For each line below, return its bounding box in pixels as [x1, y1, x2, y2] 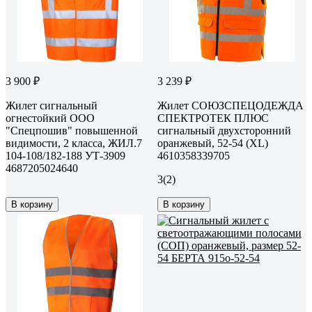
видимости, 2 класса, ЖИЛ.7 [6, 136, 142, 149]
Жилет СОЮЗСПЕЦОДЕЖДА [157, 99, 304, 111]
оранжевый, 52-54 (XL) [157, 136, 268, 149]
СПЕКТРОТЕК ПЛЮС [157, 111, 269, 124]
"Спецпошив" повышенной [6, 124, 138, 136]
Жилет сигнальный [6, 99, 97, 111]
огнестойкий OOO [6, 111, 95, 124]
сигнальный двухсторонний [157, 124, 291, 136]
